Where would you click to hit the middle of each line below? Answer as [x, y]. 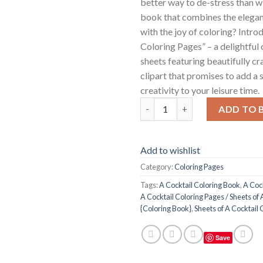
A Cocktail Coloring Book [200, 185]
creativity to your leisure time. [200, 90]
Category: [157, 166]
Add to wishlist [170, 150]
